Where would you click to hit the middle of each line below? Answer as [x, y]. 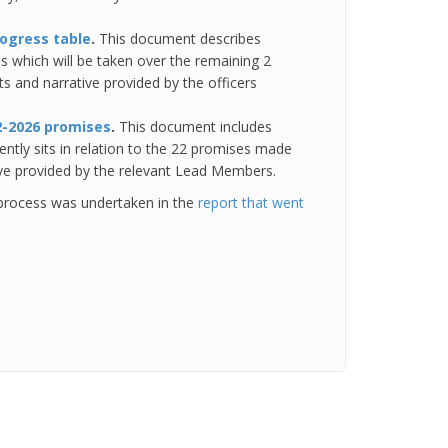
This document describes [180, 38]
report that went [251, 202]
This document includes [195, 126]
